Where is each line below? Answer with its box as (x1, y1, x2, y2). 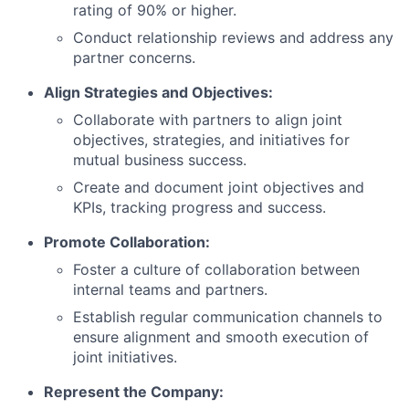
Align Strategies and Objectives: (44, 82, 273, 101)
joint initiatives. (73, 347, 177, 366)
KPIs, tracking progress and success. (73, 197, 326, 216)
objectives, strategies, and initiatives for (73, 130, 350, 149)
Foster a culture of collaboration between (73, 259, 360, 278)
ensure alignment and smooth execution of (73, 327, 369, 346)
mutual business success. (73, 150, 246, 169)
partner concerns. (73, 47, 195, 67)
